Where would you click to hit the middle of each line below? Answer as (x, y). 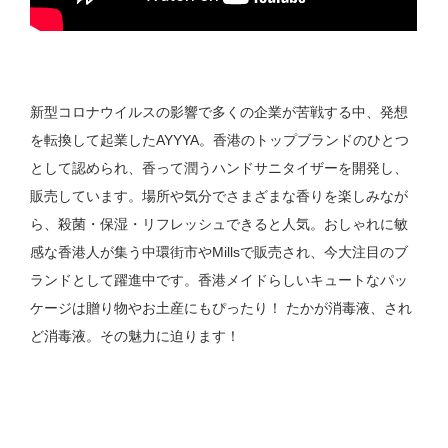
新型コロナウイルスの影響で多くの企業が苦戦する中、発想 (219, 112)
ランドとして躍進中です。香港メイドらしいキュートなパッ (219, 280)
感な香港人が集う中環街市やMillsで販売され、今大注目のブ (219, 252)
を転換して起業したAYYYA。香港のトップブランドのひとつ (220, 140)
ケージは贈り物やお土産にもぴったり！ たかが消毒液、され (221, 308)
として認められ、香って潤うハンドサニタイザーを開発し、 (219, 168)
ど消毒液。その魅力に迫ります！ (135, 336)
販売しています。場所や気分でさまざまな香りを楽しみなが (219, 196)
